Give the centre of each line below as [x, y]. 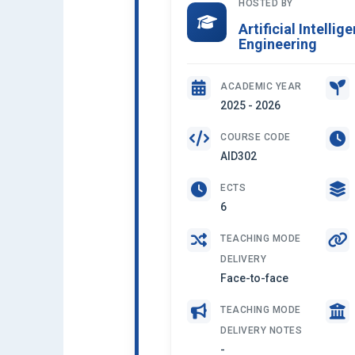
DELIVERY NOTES [261, 330]
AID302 [239, 156]
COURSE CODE [256, 137]
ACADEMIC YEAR [261, 86]
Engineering [278, 44]
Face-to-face [254, 278]
